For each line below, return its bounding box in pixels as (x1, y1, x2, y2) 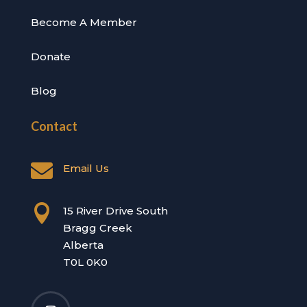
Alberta (62, 238, 103, 252)
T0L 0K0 (62, 256, 108, 269)
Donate (30, 50, 71, 64)
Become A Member (30, 16, 137, 29)
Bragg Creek (62, 221, 132, 235)
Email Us (62, 162, 109, 175)
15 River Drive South (62, 204, 168, 218)
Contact (30, 119, 77, 134)
